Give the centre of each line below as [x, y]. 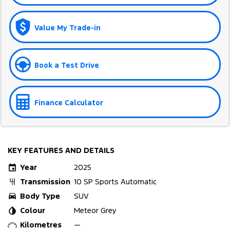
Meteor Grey [95, 210]
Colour [33, 210]
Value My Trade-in [68, 27]
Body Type [40, 196]
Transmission [45, 182]
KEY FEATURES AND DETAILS [61, 150]
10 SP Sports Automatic [115, 182]
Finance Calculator [69, 102]
